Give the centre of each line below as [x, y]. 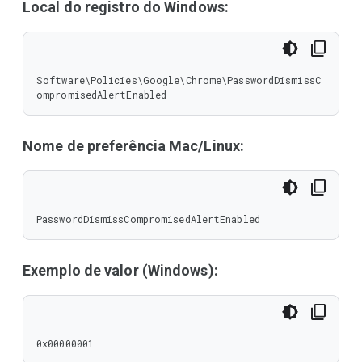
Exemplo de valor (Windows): [120, 270]
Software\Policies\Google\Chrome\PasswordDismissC [179, 80]
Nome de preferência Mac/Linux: [134, 146]
